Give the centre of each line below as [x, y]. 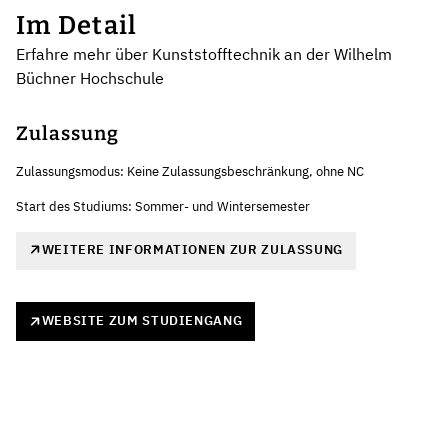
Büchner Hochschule [90, 77]
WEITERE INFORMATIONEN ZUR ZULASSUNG [192, 249]
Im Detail [77, 25]
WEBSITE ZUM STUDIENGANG [142, 321]
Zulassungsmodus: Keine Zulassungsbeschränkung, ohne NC [190, 171]
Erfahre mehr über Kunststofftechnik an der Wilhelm [204, 53]
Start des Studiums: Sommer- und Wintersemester [163, 206]
